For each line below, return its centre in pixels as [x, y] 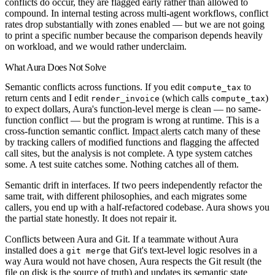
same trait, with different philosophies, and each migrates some [126, 196]
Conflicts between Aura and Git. [68, 239]
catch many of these [221, 131]
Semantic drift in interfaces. [58, 185]
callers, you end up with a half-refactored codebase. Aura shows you [137, 207]
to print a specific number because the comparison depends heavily [134, 36]
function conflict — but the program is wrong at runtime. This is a [132, 120]
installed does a [36, 250]
